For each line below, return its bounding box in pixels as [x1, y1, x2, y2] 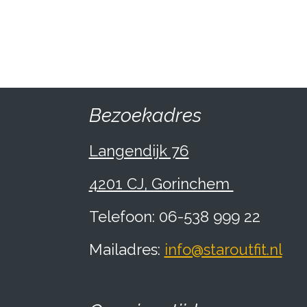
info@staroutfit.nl [164, 240, 282, 258]
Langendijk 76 [88, 141, 189, 160]
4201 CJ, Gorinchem [88, 174, 234, 193]
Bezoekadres [88, 103, 201, 127]
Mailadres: [88, 240, 164, 258]
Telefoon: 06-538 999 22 [88, 207, 260, 225]
